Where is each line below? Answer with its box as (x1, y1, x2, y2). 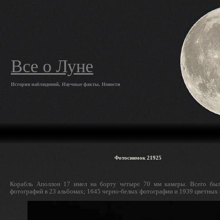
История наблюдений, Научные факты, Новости (11, 82, 120, 87)
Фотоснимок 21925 (114, 155, 162, 161)
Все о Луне (11, 56, 93, 76)
